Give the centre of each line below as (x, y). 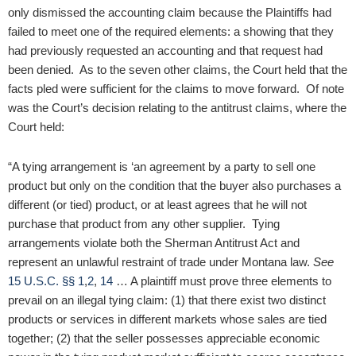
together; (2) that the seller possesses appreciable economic (164, 339)
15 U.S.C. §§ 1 (46, 281)
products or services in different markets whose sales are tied (167, 319)
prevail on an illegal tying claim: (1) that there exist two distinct (167, 300)
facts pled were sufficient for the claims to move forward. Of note (176, 88)
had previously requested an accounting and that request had (165, 50)
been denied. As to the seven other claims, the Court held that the (178, 69)
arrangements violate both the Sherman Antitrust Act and (154, 243)
